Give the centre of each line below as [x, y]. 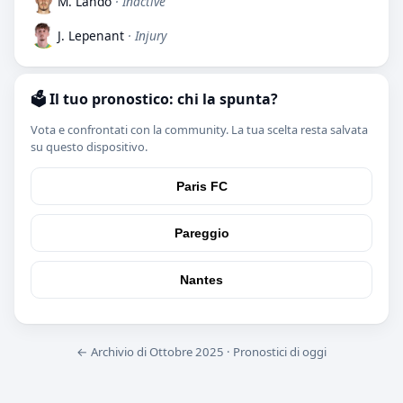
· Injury [145, 35]
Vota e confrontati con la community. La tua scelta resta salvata [199, 130]
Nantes [201, 279]
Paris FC [201, 186]
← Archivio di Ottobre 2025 [150, 351]
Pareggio [201, 233]
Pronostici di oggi [280, 351]
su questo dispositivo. [89, 147]
